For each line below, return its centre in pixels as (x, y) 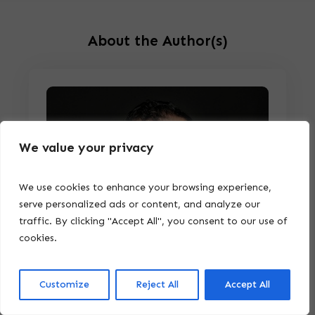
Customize (64, 284)
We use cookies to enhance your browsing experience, (145, 187)
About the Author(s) (157, 41)
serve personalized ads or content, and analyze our (140, 204)
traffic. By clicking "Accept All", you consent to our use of (153, 221)
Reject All (157, 284)
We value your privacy (86, 148)
